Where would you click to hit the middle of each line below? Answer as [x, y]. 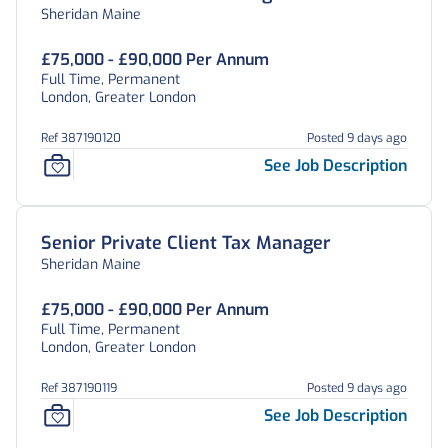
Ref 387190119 [79, 388]
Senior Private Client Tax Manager [186, 243]
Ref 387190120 [81, 138]
